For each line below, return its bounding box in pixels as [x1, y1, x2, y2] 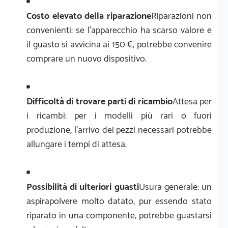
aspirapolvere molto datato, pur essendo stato [26, 193, 212, 209]
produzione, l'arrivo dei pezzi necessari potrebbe [26, 122, 212, 138]
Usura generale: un [138, 179, 212, 195]
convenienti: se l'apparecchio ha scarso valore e [26, 22, 212, 38]
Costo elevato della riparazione [26, 8, 151, 24]
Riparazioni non [151, 8, 212, 24]
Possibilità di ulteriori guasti [26, 179, 139, 195]
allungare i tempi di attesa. [26, 136, 127, 152]
